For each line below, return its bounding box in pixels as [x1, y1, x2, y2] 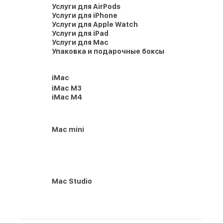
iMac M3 [52, 84, 82, 92]
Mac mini [52, 125, 84, 133]
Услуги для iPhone [52, 11, 117, 19]
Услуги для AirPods [52, 2, 120, 10]
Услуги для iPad [52, 29, 109, 37]
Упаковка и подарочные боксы [52, 47, 164, 55]
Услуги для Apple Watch [52, 20, 138, 28]
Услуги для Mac [52, 38, 109, 46]
